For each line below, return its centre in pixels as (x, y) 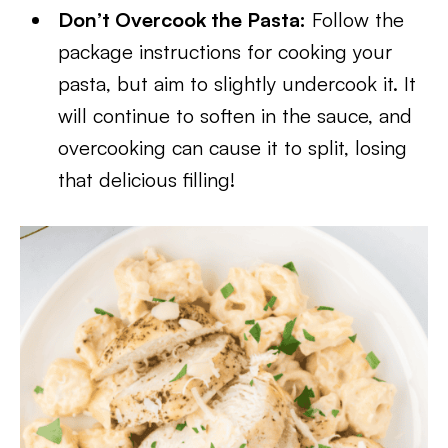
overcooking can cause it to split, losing (233, 147)
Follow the (355, 19)
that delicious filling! (147, 179)
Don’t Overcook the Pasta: (182, 19)
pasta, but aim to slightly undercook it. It (237, 83)
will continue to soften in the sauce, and (235, 115)
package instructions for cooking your (225, 51)
